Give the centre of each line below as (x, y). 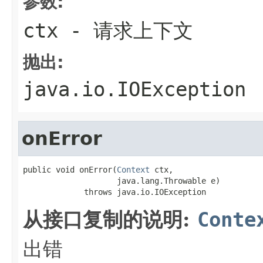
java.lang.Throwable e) (122, 181)
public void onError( (70, 169)
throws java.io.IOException (114, 192)
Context (133, 169)
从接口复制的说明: (110, 219)
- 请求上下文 (126, 30)
